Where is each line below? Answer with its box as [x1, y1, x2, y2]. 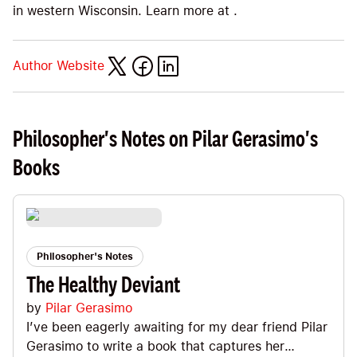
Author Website [13, 58, 104, 74]
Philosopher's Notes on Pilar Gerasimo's [13, 125, 318, 153]
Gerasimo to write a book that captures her [26, 339, 284, 355]
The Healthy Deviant [26, 271, 180, 299]
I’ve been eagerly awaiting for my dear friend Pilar [26, 320, 328, 335]
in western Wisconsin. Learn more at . [13, 3, 237, 19]
